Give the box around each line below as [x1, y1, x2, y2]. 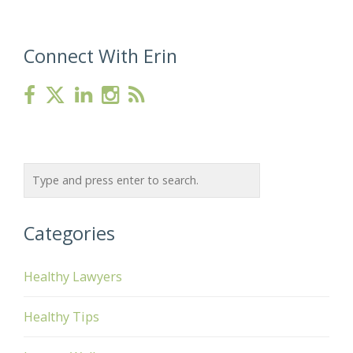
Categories [24, 221, 115, 246]
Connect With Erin [24, 43, 177, 69]
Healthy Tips [24, 308, 99, 325]
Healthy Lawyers [24, 268, 122, 285]
